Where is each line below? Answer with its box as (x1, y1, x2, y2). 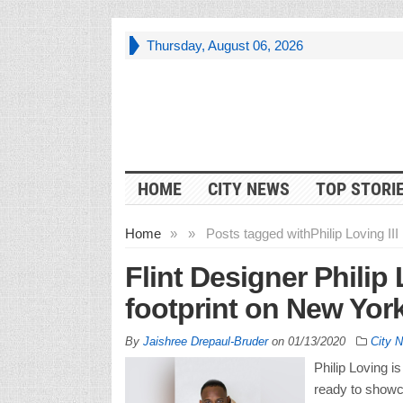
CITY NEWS (207, 177, 290, 200)
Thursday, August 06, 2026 (146, 38, 303, 53)
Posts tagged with (205, 225, 310, 241)
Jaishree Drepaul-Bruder (142, 334, 268, 348)
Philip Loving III (309, 225, 399, 241)
